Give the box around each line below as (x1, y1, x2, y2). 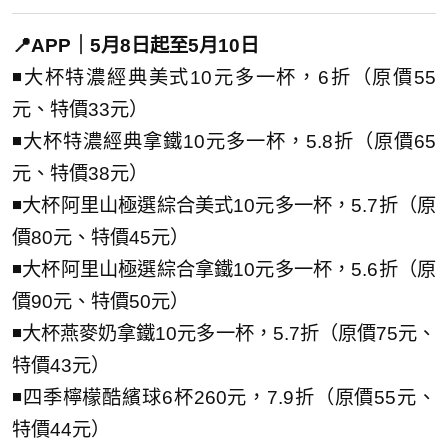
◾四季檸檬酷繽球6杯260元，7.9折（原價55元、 (12, 386, 436, 408)
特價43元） (12, 354, 110, 376)
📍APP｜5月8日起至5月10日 (12, 34, 259, 56)
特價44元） (12, 418, 110, 440)
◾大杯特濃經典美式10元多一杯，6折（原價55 (12, 66, 436, 88)
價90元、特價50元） (12, 290, 189, 312)
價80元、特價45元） (12, 226, 189, 248)
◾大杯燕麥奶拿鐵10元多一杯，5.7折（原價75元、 (12, 322, 436, 344)
